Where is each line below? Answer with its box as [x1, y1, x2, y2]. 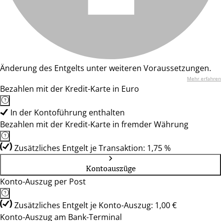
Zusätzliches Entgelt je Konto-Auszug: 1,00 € [14, 200, 177, 211]
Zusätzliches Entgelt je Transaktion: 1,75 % [14, 143, 171, 153]
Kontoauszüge [85, 163, 136, 173]
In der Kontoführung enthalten [10, 107, 125, 118]
